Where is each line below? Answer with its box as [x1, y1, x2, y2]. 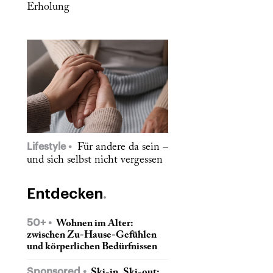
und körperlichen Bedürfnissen [27, 241, 157, 252]
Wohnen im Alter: [54, 218, 133, 229]
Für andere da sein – [74, 141, 168, 153]
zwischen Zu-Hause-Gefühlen [27, 230, 157, 240]
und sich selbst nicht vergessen [27, 154, 163, 166]
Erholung [27, 2, 69, 13]
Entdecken [27, 186, 103, 201]
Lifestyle [27, 141, 68, 152]
